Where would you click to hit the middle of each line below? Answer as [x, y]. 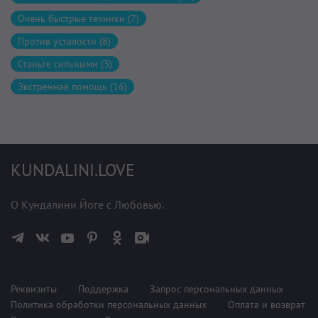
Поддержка [103, 289]
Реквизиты [34, 289]
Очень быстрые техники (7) [78, 18]
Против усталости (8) [64, 41]
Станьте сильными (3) [65, 64]
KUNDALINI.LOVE [73, 170]
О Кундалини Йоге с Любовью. [87, 204]
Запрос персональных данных [216, 289]
